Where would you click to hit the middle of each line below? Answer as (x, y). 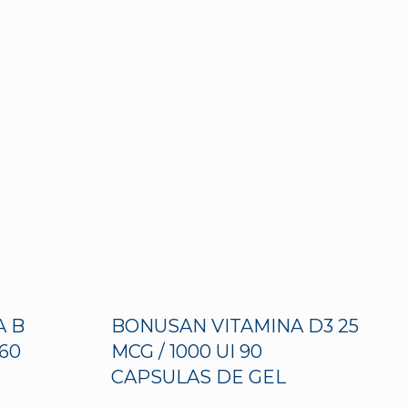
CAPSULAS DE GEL (199, 377)
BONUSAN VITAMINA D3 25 (235, 326)
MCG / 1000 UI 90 (187, 352)
